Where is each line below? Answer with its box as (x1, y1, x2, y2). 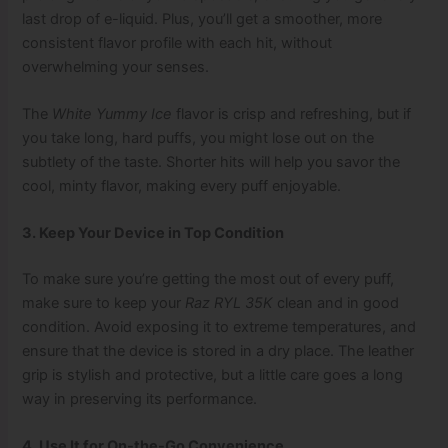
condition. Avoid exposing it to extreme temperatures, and (22, 318, 417, 337)
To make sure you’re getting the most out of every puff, (22, 270, 395, 289)
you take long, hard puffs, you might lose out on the (22, 128, 375, 147)
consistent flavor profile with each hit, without (22, 33, 333, 52)
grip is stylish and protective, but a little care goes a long (22, 366, 404, 385)
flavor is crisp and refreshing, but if (172, 104, 412, 123)
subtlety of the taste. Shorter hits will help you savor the (22, 152, 401, 171)
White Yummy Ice (52, 104, 173, 123)
